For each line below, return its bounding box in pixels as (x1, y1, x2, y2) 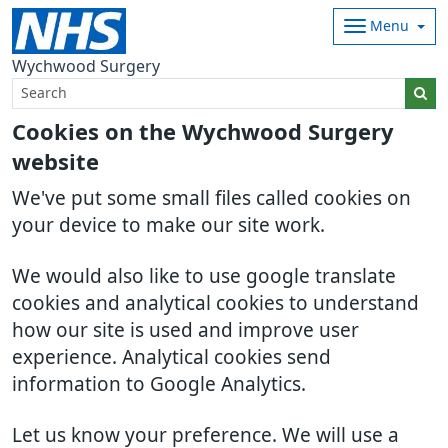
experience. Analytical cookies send (12, 348, 331, 367)
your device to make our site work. (12, 216, 325, 235)
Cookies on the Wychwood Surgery (12, 121, 394, 143)
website (12, 151, 99, 173)
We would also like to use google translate (12, 267, 396, 286)
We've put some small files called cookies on (12, 189, 411, 208)
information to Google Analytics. (12, 375, 306, 394)
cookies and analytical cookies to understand (12, 294, 419, 313)
